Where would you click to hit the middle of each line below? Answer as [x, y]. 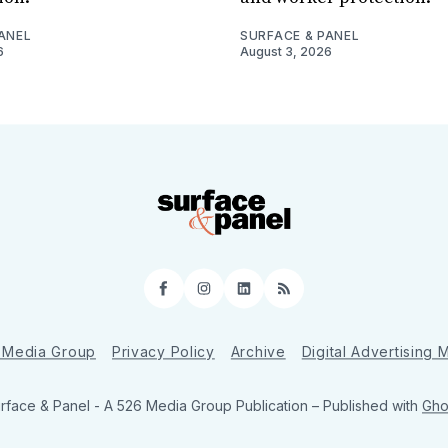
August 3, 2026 [286, 51]
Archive [258, 351]
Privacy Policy [163, 351]
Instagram [248, 296]
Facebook [205, 296]
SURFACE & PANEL [300, 35]
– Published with [367, 405]
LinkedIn [280, 296]
